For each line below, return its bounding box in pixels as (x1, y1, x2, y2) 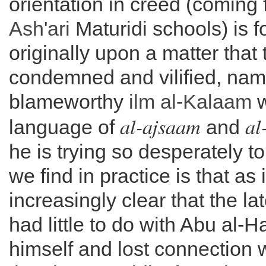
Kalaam (183, 90, 252, 113)
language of (9, 116, 120, 138)
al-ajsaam (120, 112, 201, 140)
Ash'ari (9, 17, 70, 40)
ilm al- (129, 90, 183, 113)
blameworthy (9, 90, 129, 113)
